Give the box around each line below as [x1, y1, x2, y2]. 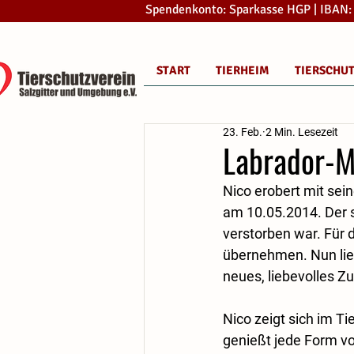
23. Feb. [223, 126, 262, 138]
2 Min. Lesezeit [265, 126, 338, 138]
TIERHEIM [216, 63, 269, 77]
